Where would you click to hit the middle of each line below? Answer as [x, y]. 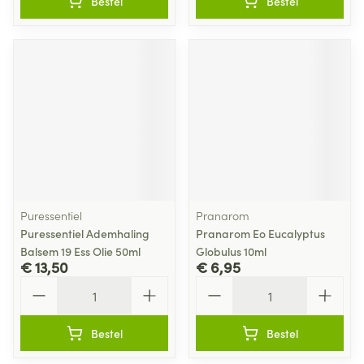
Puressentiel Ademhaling [85, 233]
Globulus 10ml [231, 251]
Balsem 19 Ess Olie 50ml [80, 251]
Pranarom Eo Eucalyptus [260, 233]
